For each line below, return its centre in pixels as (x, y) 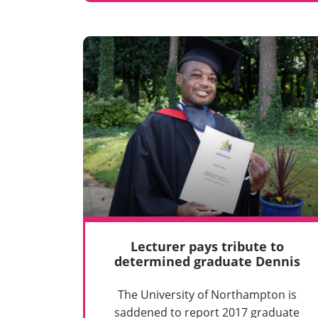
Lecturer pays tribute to (207, 247)
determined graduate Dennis (207, 262)
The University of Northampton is (207, 295)
